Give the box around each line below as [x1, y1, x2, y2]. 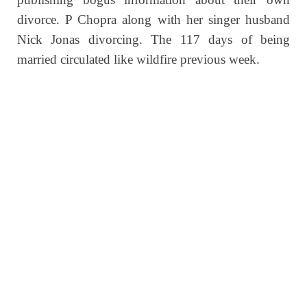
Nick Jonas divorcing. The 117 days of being [17, 32, 290, 47]
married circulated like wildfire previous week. [17, 52, 260, 67]
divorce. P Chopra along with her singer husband [17, 12, 290, 27]
